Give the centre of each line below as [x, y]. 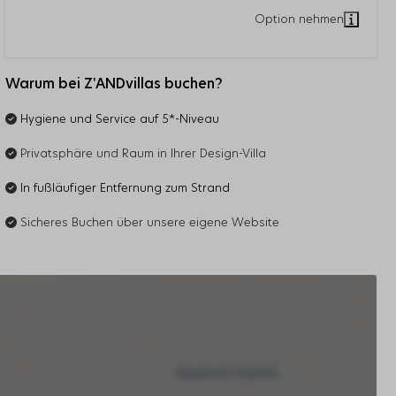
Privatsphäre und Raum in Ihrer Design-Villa [141, 155]
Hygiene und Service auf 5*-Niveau [120, 120]
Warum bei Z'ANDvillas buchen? [114, 85]
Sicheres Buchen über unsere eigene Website [150, 224]
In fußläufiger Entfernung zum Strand [127, 189]
